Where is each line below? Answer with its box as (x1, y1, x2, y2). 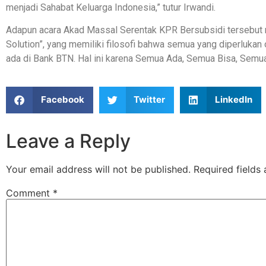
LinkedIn (214, 94, 252, 106)
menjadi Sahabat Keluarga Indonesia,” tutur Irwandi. (6, 2, 216, 14)
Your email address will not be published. (6, 163, 191, 175)
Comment (6, 186, 53, 199)
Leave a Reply (6, 129, 131, 153)
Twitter (134, 94, 165, 106)
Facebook (40, 94, 84, 106)
